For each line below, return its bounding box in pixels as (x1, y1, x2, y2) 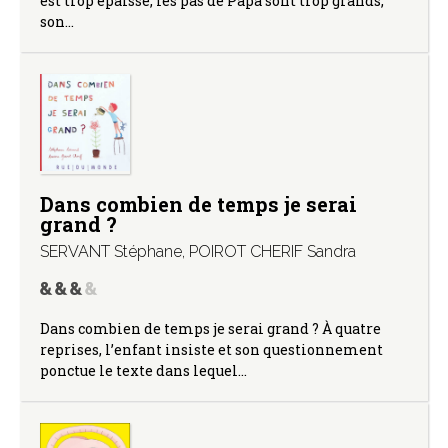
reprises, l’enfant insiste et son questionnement (40, 340, 383, 360)
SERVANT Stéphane (40, 242, 182, 262)
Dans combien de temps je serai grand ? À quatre (40, 319, 381, 339)
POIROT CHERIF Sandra (189, 242, 356, 262)
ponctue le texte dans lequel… (40, 361, 247, 381)
